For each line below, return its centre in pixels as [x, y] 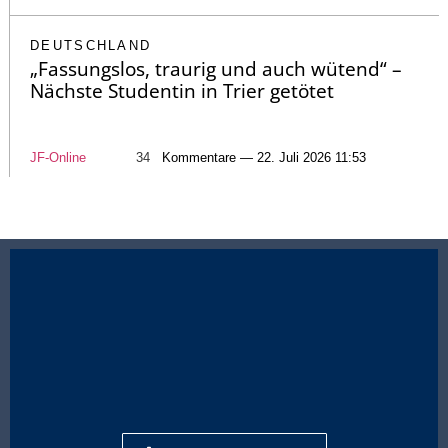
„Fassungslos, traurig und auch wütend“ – [216, 69]
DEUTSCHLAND [91, 46]
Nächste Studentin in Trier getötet [182, 91]
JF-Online [58, 158]
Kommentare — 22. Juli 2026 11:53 [264, 158]
